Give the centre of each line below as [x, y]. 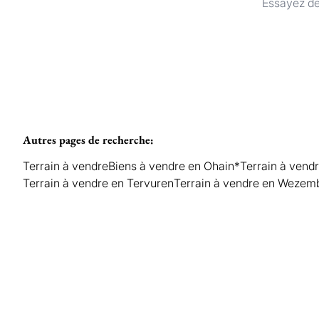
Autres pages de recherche [87, 140]
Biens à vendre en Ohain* [174, 166]
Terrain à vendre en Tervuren [98, 183]
